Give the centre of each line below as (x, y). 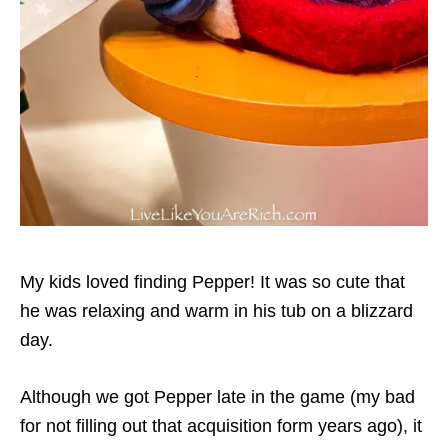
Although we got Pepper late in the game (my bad (217, 396)
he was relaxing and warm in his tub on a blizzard (216, 310)
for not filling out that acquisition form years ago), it (221, 425)
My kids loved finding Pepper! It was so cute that (212, 281)
